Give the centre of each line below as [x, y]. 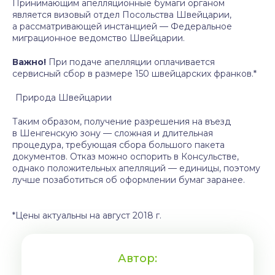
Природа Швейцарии [62, 98]
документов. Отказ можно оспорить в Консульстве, [126, 157]
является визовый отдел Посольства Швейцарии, [122, 15]
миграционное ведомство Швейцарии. [99, 38]
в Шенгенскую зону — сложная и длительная [113, 133]
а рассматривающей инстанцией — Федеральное [122, 26]
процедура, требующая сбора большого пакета [118, 145]
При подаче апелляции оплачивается [132, 62]
